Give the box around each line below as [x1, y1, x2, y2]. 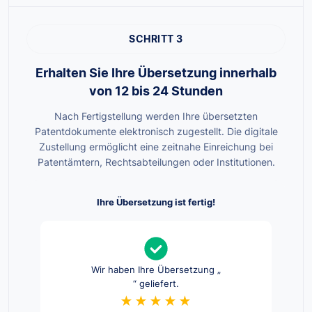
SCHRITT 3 [129, 33, 183, 45]
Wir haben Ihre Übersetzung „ [91, 264, 221, 276]
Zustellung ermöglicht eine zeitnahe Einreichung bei [39, 141, 273, 153]
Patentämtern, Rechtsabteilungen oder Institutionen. [37, 156, 275, 169]
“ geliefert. [133, 278, 179, 290]
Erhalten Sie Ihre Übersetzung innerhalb [36, 65, 276, 81]
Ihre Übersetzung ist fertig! [97, 196, 215, 208]
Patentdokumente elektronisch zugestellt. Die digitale [34, 125, 278, 138]
